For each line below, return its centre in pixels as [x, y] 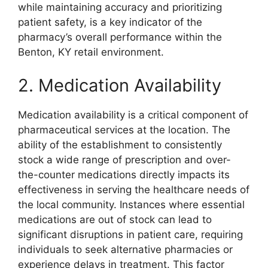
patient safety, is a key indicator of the [110, 22]
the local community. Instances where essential [131, 204]
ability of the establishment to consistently [120, 144]
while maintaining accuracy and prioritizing [120, 7]
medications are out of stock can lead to [115, 219]
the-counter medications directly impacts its [124, 174]
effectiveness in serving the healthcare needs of [134, 189]
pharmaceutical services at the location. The [124, 130]
